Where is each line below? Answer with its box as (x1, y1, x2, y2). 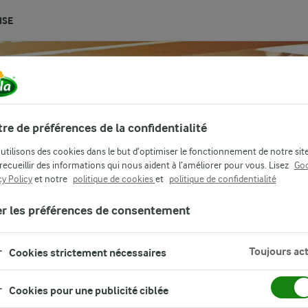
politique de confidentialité (168, 173, 276, 184)
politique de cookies (72, 173, 155, 184)
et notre (32, 173, 69, 184)
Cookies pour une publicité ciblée (8, 283, 168, 297)
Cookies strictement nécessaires (8, 245, 166, 259)
